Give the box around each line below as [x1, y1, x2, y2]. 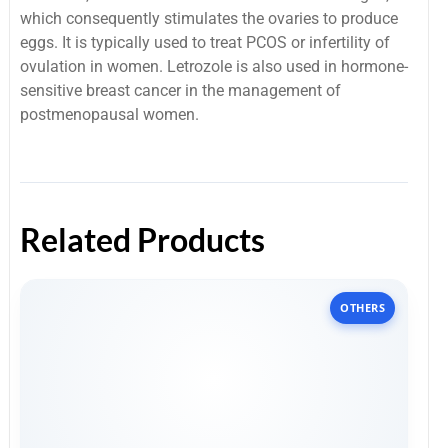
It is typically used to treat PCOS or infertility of [62, 33, 390, 53]
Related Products [20, 219, 265, 259]
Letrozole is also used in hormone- [167, 57, 408, 77]
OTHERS [340, 299, 385, 315]
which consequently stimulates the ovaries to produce [20, 9, 398, 29]
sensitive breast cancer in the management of [20, 81, 341, 101]
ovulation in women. [20, 57, 163, 77]
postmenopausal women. [20, 105, 199, 125]
